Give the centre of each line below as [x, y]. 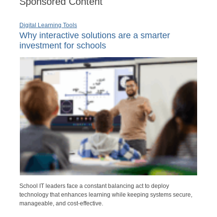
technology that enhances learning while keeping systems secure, [106, 195]
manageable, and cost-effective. [61, 204]
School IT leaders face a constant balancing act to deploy [94, 186]
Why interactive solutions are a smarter [95, 35]
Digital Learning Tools [48, 25]
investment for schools [63, 45]
